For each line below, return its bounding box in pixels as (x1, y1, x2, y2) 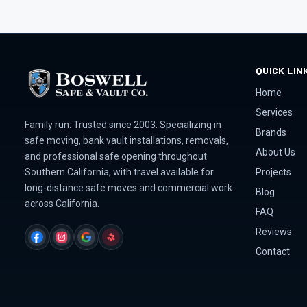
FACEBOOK (36, 237, 75, 247)
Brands (255, 127, 286, 138)
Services (255, 107, 293, 118)
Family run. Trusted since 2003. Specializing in (25, 119, 221, 131)
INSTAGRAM (60, 237, 103, 247)
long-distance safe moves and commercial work (25, 182, 232, 194)
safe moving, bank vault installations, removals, (25, 135, 228, 147)
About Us (255, 147, 295, 158)
